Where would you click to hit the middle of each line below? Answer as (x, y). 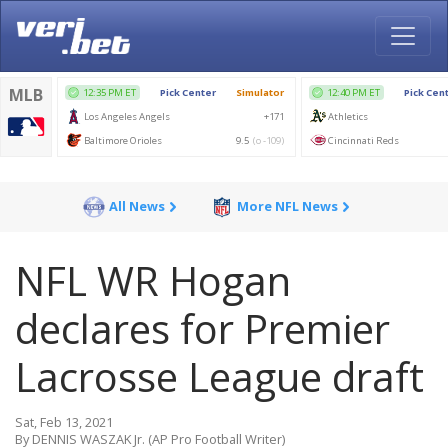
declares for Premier (202, 328)
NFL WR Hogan (153, 280)
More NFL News (287, 206)
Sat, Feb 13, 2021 (64, 422)
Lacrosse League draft (219, 376)
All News (136, 206)
